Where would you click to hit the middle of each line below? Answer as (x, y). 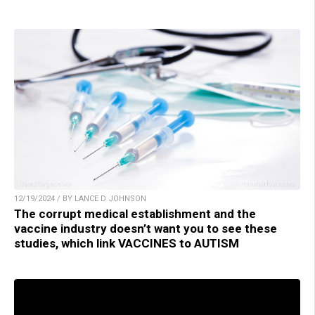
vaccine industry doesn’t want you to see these (146, 228)
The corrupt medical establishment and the (135, 213)
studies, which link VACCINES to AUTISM (127, 243)
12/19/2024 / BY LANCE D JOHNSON (80, 198)
